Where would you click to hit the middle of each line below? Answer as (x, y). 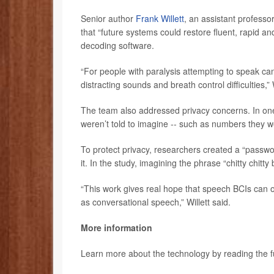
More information (117, 228)
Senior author (108, 19)
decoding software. (117, 46)
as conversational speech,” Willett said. (156, 202)
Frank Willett (160, 19)
